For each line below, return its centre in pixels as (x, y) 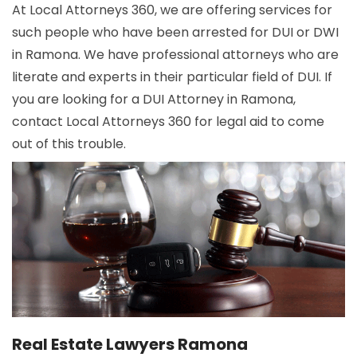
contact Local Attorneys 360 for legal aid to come (168, 122)
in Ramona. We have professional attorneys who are (175, 55)
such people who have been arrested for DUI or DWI (175, 33)
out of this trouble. (71, 144)
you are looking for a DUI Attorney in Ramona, (154, 100)
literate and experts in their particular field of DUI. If (172, 77)
